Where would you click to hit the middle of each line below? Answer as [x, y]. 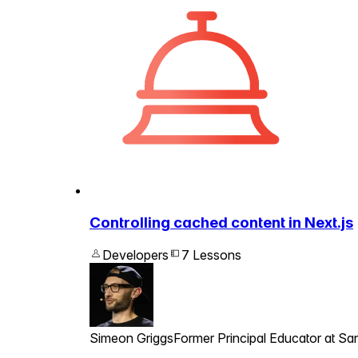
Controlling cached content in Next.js [221, 222]
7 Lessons [211, 255]
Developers [135, 255]
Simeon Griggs [131, 338]
